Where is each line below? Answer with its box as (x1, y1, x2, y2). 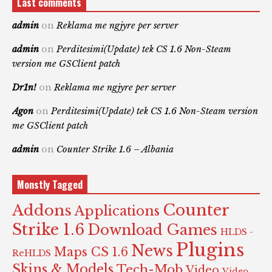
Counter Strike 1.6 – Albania (56, 144, 174, 155)
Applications (75, 203, 160, 220)
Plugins (176, 239, 244, 262)
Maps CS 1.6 (54, 245, 128, 260)
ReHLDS (12, 248, 51, 259)
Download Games (87, 221, 217, 239)
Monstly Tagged (17, 177, 83, 192)
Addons (12, 201, 72, 220)
